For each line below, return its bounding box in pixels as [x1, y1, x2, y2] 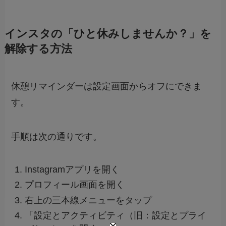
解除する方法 [4, 43, 72, 55]
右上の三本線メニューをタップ [25, 195, 152, 205]
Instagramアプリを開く [25, 164, 120, 175]
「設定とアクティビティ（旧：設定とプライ [25, 210, 207, 221]
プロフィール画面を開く [25, 180, 125, 190]
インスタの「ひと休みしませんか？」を [4, 28, 211, 40]
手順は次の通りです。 [11, 132, 102, 142]
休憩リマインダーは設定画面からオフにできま [11, 81, 202, 92]
